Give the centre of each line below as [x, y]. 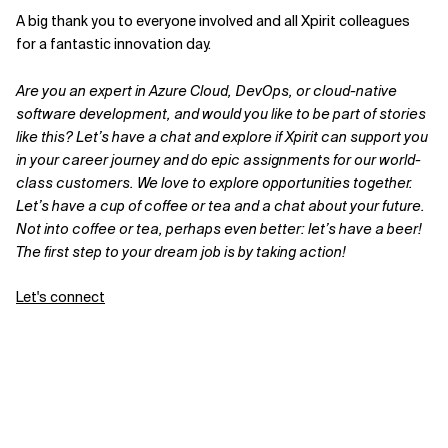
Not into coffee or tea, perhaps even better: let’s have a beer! [219, 228]
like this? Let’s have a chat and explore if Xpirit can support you [222, 136]
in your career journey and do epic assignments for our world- [218, 159]
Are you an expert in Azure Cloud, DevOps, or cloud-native [206, 90]
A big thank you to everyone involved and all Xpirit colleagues [213, 20]
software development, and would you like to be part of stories [221, 113]
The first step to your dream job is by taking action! [181, 251]
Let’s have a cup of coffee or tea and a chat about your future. [220, 205]
